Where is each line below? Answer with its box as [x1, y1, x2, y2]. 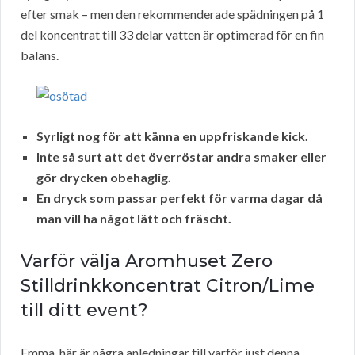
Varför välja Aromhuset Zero [21, 250, 273, 273]
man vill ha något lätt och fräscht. [36, 211, 231, 227]
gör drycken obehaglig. [36, 170, 171, 185]
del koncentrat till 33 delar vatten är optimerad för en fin [21, 27, 324, 43]
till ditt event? [21, 300, 148, 322]
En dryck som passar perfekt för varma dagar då [36, 190, 323, 206]
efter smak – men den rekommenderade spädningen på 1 [21, 6, 324, 22]
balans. [21, 48, 59, 63]
